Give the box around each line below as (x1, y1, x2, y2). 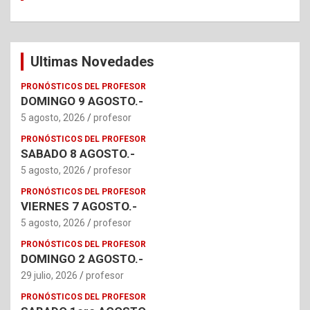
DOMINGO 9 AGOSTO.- (21, 93, 143, 108)
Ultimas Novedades (30, 53, 154, 70)
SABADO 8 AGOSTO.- (21, 146, 135, 161)
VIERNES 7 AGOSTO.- (21, 199, 137, 213)
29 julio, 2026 (21, 269, 77, 281)
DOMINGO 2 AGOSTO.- (21, 251, 143, 266)
